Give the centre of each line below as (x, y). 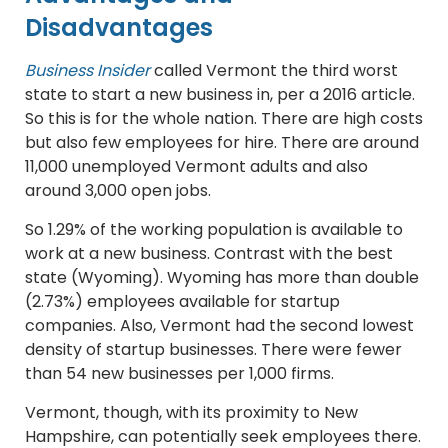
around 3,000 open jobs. (118, 191)
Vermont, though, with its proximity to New (191, 413)
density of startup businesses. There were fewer (213, 350)
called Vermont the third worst (274, 71)
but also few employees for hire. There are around (222, 143)
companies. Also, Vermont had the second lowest (219, 326)
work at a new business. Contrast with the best (209, 254)
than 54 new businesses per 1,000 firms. (179, 374)
